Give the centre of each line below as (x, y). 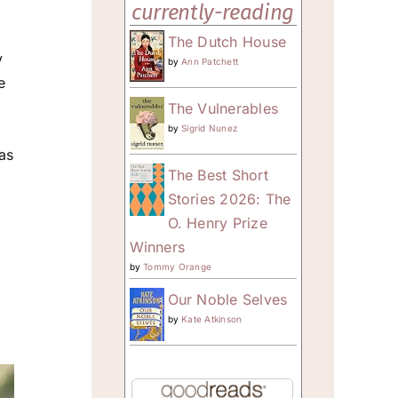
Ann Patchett (210, 61)
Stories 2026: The (229, 199)
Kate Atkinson (212, 318)
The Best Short (218, 175)
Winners (157, 247)
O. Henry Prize (217, 223)
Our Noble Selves (227, 299)
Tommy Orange (178, 266)
